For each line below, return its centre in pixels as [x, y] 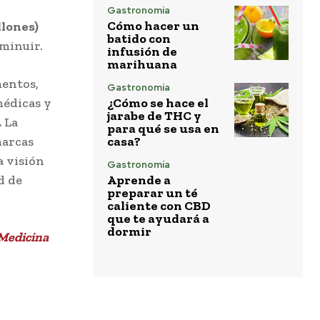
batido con [139, 39]
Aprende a [139, 180]
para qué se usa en [163, 129]
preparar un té [152, 193]
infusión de [142, 52]
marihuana [142, 65]
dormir [129, 232]
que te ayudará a [158, 219]
